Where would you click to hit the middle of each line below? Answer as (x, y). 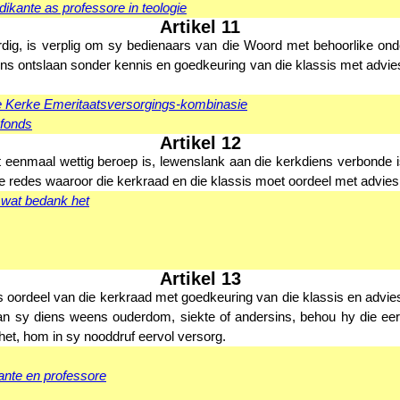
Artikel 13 (200, 279)
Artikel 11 (200, 27)
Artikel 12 (200, 143)
